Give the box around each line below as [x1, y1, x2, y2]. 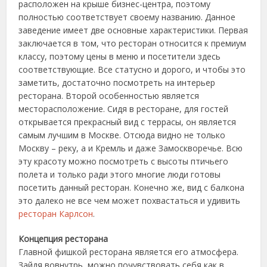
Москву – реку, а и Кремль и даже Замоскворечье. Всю [18, 142, 243, 154]
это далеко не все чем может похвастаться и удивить [18, 195, 241, 206]
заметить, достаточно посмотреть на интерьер [18, 77, 216, 88]
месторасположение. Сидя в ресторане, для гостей [18, 103, 229, 114]
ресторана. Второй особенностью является [18, 90, 200, 101]
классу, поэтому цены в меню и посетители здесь [18, 51, 221, 62]
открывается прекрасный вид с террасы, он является [18, 116, 237, 128]
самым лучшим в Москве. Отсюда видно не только [18, 129, 226, 141]
